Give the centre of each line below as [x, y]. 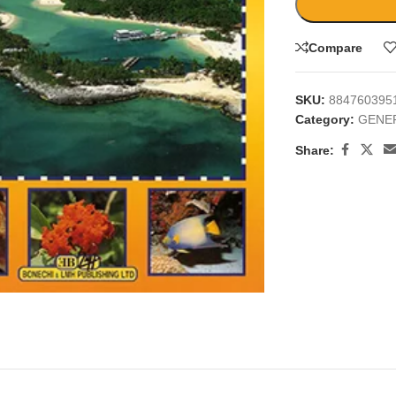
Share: [315, 150]
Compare [336, 47]
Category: [325, 119]
